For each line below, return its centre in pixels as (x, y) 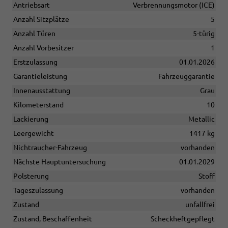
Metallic (202, 119)
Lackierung (31, 119)
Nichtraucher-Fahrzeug (50, 147)
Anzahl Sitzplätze (41, 19)
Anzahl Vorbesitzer (44, 48)
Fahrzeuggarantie (187, 76)
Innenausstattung (42, 90)
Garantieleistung (40, 76)
